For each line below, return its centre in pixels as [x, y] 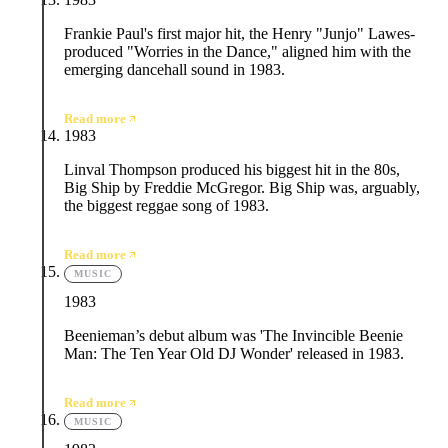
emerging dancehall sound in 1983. [174, 70]
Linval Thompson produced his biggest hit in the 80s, [232, 170]
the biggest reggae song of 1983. [166, 206]
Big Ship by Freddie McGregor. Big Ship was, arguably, [242, 188]
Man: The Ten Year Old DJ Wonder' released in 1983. [234, 353]
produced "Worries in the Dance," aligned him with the [237, 52]
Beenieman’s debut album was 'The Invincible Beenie [233, 335]
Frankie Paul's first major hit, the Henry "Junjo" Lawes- [239, 34]
